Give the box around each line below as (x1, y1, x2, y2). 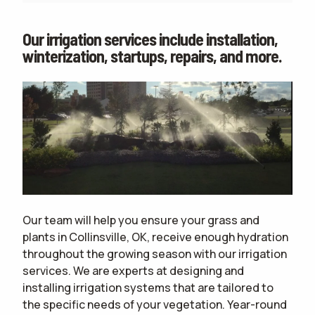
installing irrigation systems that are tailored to (22, 280, 274, 296)
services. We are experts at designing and (22, 263, 244, 279)
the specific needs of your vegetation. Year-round (22, 297, 287, 313)
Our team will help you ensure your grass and (22, 212, 259, 229)
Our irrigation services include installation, (22, 28, 278, 49)
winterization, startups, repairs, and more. (22, 45, 282, 66)
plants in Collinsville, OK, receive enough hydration (22, 229, 288, 245)
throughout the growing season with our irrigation (22, 246, 287, 262)
